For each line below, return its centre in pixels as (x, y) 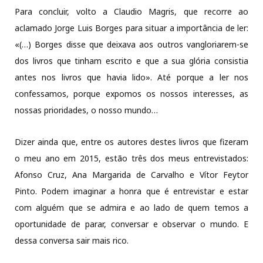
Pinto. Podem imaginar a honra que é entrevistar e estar (131, 191)
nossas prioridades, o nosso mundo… (98, 110)
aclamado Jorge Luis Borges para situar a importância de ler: (131, 28)
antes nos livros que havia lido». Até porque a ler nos (131, 77)
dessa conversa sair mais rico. (72, 240)
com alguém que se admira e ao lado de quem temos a (131, 207)
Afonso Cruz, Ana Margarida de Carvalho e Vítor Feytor (131, 174)
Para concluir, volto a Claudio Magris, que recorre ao (131, 11)
